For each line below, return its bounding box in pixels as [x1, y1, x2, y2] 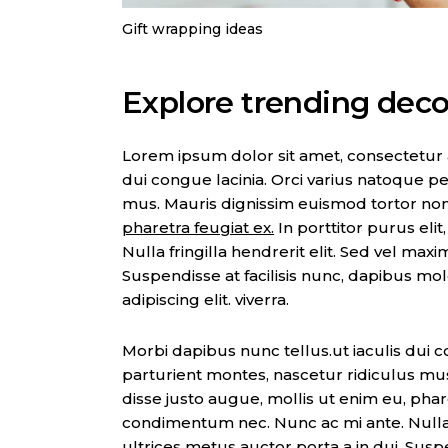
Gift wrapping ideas [122, 20, 263, 39]
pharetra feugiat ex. [122, 218, 274, 238]
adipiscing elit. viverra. [122, 290, 293, 310]
